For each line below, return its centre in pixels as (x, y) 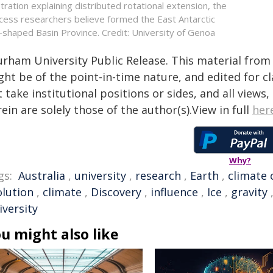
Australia (42, 175)
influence (174, 192)
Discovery (116, 192)
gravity (249, 192)
